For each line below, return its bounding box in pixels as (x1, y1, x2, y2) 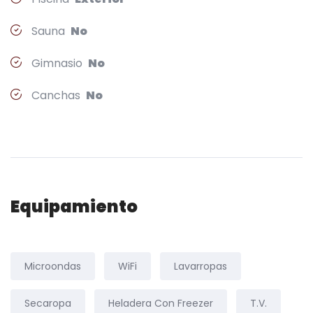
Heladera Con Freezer (108, 296, 213, 310)
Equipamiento (10, 194, 138, 218)
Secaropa (24, 296, 71, 310)
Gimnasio (29, 54, 88, 71)
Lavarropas (174, 259, 227, 273)
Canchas (29, 87, 86, 103)
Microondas (24, 259, 81, 273)
